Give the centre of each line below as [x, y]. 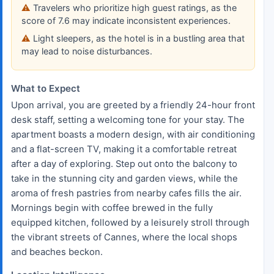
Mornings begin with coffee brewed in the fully [112, 208]
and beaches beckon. [57, 252]
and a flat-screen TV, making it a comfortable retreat [124, 149]
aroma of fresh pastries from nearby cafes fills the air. [126, 193]
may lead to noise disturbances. [87, 51]
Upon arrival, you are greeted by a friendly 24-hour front [133, 105]
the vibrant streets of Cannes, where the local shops [124, 237]
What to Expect [46, 88]
